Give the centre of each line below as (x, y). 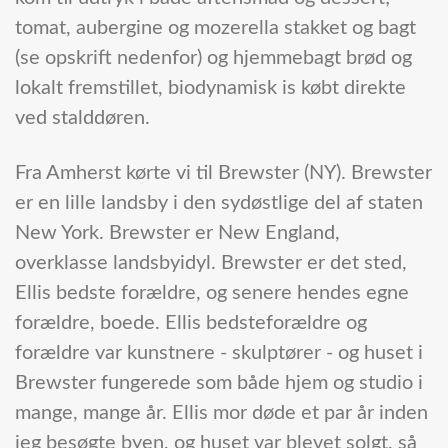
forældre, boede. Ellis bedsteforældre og (191, 323)
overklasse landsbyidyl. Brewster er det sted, (211, 263)
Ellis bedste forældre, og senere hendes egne (212, 293)
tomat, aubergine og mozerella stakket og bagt (215, 28)
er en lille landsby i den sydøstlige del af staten (219, 203)
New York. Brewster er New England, (177, 233)
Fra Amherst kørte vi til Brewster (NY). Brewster (223, 173)
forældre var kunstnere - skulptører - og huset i (219, 353)
